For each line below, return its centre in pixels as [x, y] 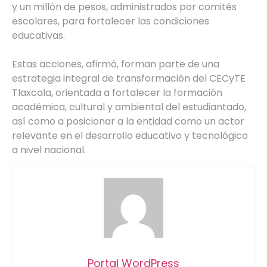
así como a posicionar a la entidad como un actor [128, 121]
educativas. [38, 35]
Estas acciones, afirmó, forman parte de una [116, 64]
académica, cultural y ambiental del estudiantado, [129, 107]
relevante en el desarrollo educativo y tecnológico [130, 135]
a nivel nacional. [49, 150]
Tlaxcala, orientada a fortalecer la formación [117, 92]
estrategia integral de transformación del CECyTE [129, 78]
